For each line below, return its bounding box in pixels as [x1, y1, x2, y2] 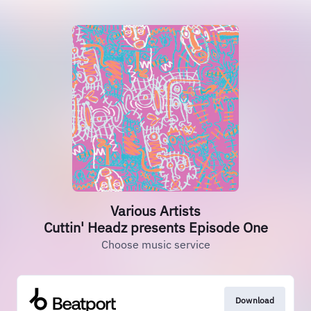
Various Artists [110, 201, 201, 220]
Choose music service [101, 237, 210, 251]
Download [235, 295, 274, 305]
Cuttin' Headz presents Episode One [43, 218, 268, 237]
